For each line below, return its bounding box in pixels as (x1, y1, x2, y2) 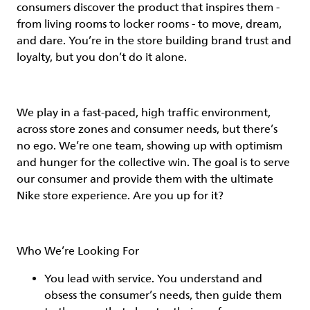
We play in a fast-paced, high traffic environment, (17, 106, 271, 120)
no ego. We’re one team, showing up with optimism (17, 139, 282, 153)
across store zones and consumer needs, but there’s (17, 122, 277, 136)
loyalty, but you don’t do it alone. (17, 51, 190, 64)
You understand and (154, 272, 262, 286)
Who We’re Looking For (17, 244, 139, 258)
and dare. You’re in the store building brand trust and (17, 34, 291, 48)
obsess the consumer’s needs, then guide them (44, 289, 282, 302)
